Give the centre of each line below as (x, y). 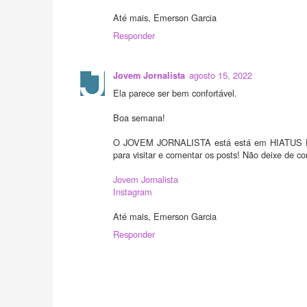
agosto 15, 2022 (221, 75)
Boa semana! (139, 118)
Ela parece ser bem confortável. (175, 93)
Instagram (133, 192)
